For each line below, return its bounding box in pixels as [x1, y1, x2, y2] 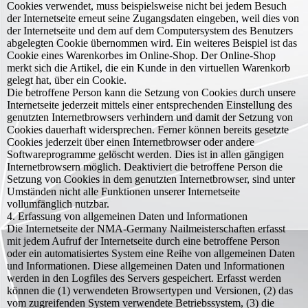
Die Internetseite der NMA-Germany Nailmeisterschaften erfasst [7, 223, 285, 234]
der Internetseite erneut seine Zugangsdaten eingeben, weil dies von [7, 12, 299, 24]
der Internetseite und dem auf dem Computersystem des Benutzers [7, 25, 293, 36]
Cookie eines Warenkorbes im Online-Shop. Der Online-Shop [7, 49, 276, 61]
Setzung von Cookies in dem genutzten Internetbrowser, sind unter [7, 173, 295, 185]
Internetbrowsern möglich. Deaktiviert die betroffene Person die [7, 161, 283, 173]
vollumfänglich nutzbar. [7, 198, 109, 210]
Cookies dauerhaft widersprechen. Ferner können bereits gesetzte [7, 124, 289, 135]
